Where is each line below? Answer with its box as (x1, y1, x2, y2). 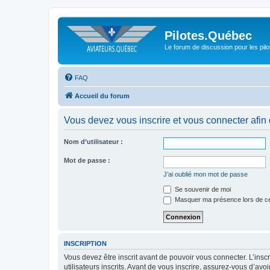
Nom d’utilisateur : (64, 137, 123, 145)
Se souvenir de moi (173, 185, 231, 193)
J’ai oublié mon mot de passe (163, 170, 248, 178)
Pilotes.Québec (165, 29, 252, 42)
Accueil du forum (75, 92, 130, 99)
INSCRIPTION (64, 239, 107, 247)
